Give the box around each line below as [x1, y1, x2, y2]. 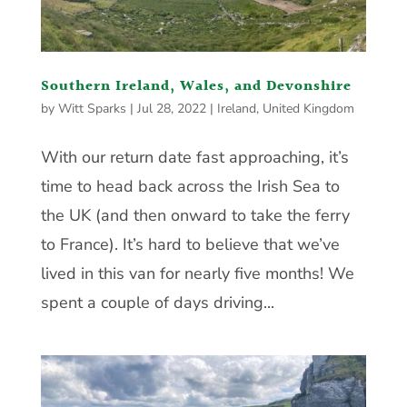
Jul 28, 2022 [136, 99, 206, 117]
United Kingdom [262, 99, 354, 117]
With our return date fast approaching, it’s [40, 145, 349, 168]
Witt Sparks [57, 99, 126, 117]
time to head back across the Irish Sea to [40, 174, 340, 197]
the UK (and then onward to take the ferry [40, 203, 350, 226]
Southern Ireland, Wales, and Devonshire [40, 74, 352, 98]
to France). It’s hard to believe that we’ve [40, 233, 340, 255]
